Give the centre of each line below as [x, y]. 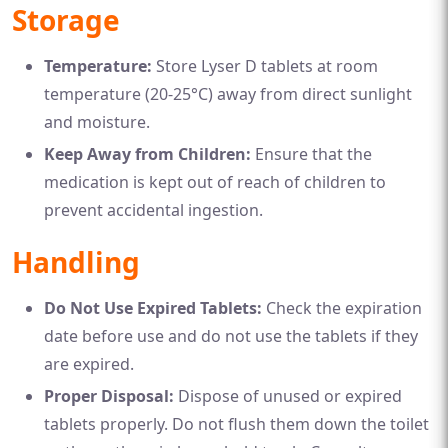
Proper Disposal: [109, 395]
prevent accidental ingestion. [153, 209]
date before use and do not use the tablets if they [231, 335]
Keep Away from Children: [147, 153]
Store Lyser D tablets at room [265, 65]
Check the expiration [342, 307]
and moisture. [97, 121]
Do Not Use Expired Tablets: [153, 307]
